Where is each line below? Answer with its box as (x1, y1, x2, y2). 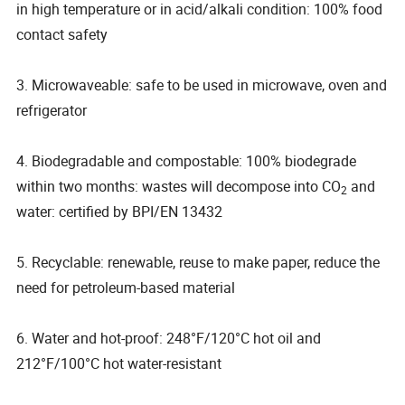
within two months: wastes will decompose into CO (16, 175, 342, 196)
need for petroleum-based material (16, 277, 236, 297)
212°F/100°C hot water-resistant (16, 353, 226, 373)
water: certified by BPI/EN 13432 (16, 201, 223, 221)
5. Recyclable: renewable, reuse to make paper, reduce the (16, 251, 381, 272)
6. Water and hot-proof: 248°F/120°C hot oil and (16, 327, 322, 348)
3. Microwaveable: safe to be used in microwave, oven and (16, 74, 388, 95)
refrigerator (16, 99, 88, 120)
